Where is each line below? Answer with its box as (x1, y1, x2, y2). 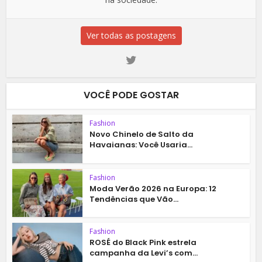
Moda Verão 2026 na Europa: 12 (89, 182, 217, 194)
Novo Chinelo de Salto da (89, 128, 194, 140)
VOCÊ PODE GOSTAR (83, 88, 179, 102)
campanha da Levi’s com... (89, 247, 198, 259)
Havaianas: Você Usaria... (89, 139, 193, 150)
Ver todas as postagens (86, 29, 176, 41)
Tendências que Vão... (89, 193, 179, 205)
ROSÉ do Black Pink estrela (89, 237, 197, 249)
